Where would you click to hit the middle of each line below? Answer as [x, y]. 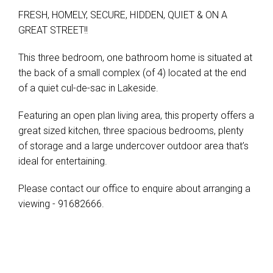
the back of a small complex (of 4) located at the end [132, 73]
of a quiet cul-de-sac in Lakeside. [88, 88]
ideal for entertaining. [63, 161]
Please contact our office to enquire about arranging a [134, 189]
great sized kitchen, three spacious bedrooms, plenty [131, 131]
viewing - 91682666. [61, 204]
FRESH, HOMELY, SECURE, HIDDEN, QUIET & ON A [123, 15]
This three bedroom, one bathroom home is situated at [135, 58]
